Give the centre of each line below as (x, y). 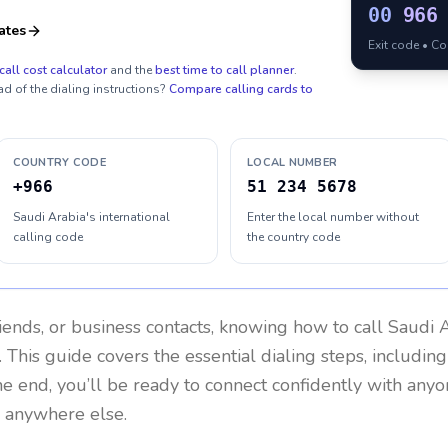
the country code (293, 237)
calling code (47, 237)
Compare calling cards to (241, 89)
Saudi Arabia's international (91, 217)
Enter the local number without (333, 217)
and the (131, 70)
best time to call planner (224, 70)
